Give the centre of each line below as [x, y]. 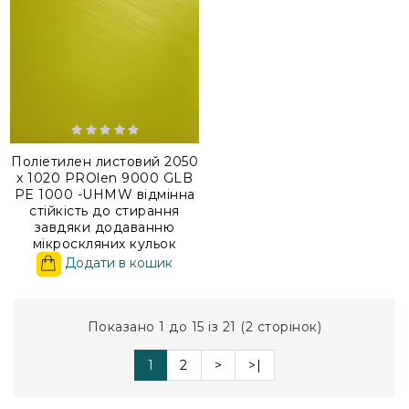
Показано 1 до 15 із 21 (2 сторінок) [204, 326]
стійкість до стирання [105, 210]
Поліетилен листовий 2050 [105, 161]
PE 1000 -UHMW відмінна [105, 194]
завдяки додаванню [105, 227]
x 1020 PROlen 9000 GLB [105, 178]
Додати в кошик [117, 262]
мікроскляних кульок [105, 243]
